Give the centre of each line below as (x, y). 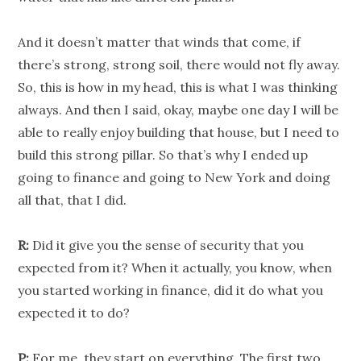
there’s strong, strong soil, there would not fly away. (179, 65)
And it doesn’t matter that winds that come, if (160, 42)
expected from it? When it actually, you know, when (175, 268)
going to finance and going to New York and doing (174, 178)
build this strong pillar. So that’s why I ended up (163, 155)
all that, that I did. (73, 200)
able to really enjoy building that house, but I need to (179, 133)
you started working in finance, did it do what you (171, 290)
